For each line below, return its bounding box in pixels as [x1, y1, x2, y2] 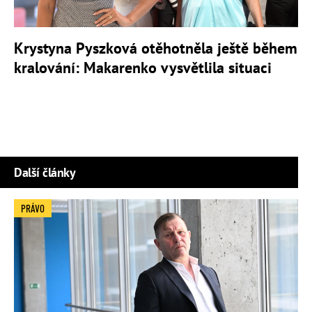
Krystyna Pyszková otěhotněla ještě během [14, 38, 297, 58]
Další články [14, 164, 75, 180]
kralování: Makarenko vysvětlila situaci [14, 57, 272, 77]
